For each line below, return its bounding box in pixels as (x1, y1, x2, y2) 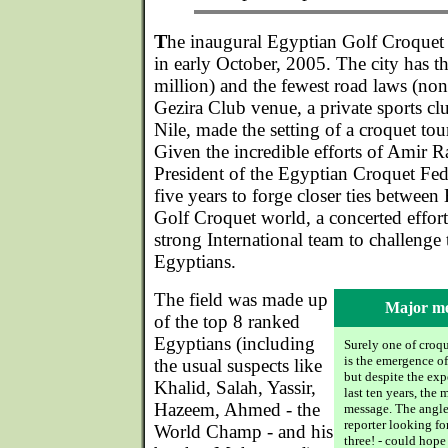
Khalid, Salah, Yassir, (154, 377, 316, 398)
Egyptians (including (154, 333, 315, 354)
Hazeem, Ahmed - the (154, 399, 320, 420)
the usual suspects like (154, 355, 322, 376)
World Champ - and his (154, 421, 333, 442)
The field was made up (154, 289, 328, 310)
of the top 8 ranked (154, 311, 300, 332)
